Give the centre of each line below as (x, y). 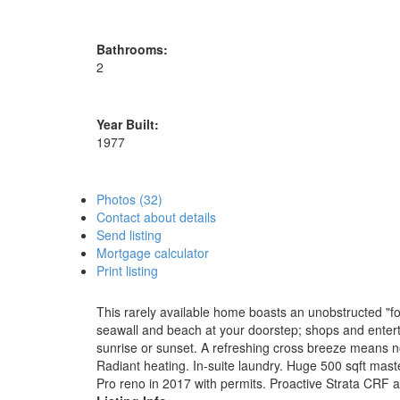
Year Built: (127, 124)
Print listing (127, 270)
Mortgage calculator (152, 252)
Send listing (129, 234)
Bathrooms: (132, 49)
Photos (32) (129, 199)
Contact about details (156, 217)
